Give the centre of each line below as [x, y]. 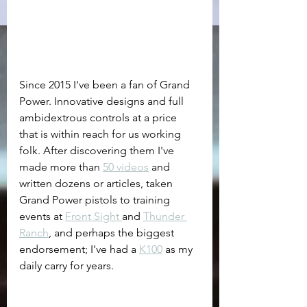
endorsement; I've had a [79, 249]
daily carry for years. [68, 265]
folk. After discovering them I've [98, 150]
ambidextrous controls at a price [99, 117]
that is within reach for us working [101, 134]
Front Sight [94, 216]
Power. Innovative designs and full [103, 101]
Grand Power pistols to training [96, 199]
